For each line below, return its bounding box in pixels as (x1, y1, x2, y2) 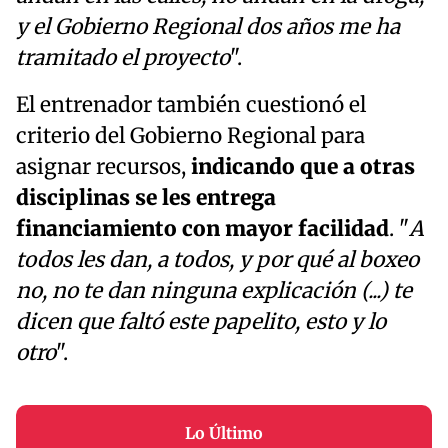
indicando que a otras (186, 154, 415, 181)
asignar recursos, (16, 154, 186, 181)
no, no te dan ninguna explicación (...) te (16, 278, 412, 305)
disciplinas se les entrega (16, 185, 276, 212)
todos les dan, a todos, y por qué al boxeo (16, 247, 419, 274)
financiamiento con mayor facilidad (16, 216, 389, 243)
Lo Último (185, 423, 263, 444)
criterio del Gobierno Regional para (16, 123, 365, 150)
